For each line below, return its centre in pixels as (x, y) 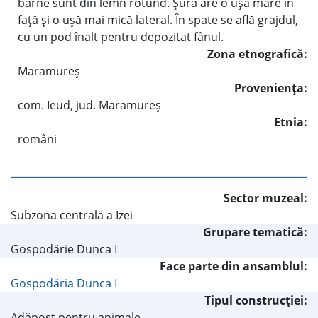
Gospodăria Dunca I (64, 283)
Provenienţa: (271, 88)
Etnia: (291, 122)
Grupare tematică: (255, 232)
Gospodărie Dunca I (64, 249)
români (37, 139)
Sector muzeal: (265, 198)
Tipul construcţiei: (256, 300)
